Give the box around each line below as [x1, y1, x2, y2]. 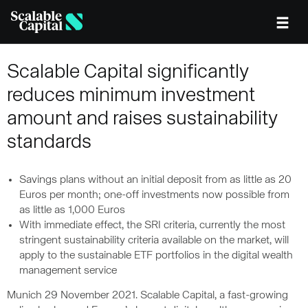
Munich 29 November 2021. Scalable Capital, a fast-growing [7, 290, 288, 301]
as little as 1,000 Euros [19, 205, 125, 216]
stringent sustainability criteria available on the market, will [19, 235, 289, 246]
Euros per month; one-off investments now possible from [19, 190, 289, 201]
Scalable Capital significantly [7, 63, 249, 82]
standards [7, 133, 91, 152]
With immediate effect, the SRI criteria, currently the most [19, 220, 285, 231]
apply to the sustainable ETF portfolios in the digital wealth [19, 250, 293, 261]
